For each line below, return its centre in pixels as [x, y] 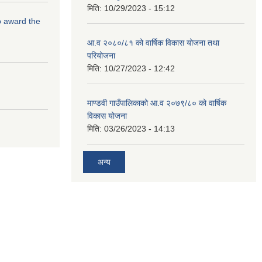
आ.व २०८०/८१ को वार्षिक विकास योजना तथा [153, 43]
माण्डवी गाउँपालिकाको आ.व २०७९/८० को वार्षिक [157, 103]
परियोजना [101, 56]
